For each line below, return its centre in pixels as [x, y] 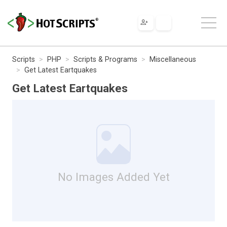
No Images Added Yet [113, 177]
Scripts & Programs [105, 59]
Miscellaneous [173, 59]
